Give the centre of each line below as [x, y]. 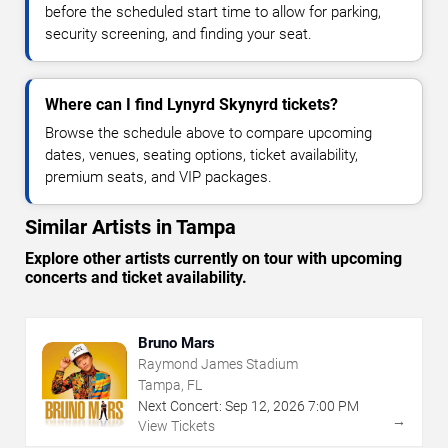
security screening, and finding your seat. [178, 34]
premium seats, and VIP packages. [158, 177]
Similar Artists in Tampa [130, 227]
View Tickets [176, 426]
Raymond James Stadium [218, 364]
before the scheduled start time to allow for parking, [213, 12]
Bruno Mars [176, 343]
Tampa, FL [170, 385]
